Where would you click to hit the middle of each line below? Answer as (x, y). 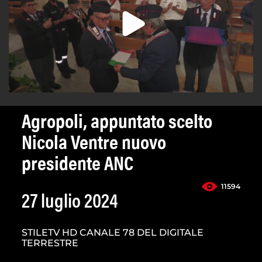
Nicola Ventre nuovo (94, 145)
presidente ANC (77, 166)
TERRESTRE (50, 243)
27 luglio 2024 (70, 203)
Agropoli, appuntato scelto (117, 124)
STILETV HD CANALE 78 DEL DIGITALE (113, 233)
